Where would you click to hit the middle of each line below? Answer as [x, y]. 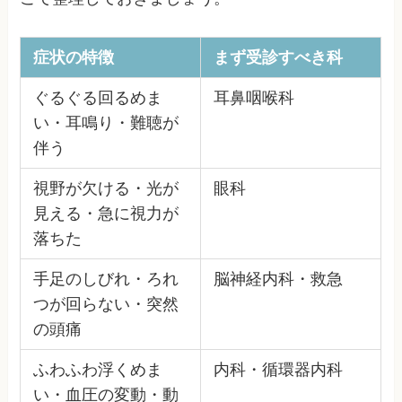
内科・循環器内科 [278, 369]
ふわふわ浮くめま [97, 369]
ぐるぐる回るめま [97, 97]
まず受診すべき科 [278, 57]
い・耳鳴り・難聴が [105, 122]
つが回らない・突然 [105, 304]
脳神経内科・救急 [278, 279]
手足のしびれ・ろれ [105, 279]
